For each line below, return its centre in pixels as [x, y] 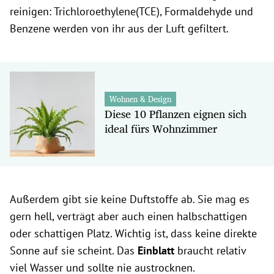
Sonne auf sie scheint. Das [74, 250]
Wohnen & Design [140, 99]
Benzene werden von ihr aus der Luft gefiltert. [119, 29]
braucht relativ [212, 250]
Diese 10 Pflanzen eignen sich [175, 114]
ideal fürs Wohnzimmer [161, 129]
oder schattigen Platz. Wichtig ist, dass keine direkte [133, 233]
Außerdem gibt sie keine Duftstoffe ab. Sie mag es [130, 199]
